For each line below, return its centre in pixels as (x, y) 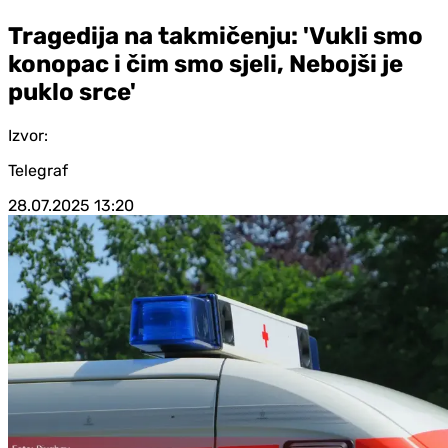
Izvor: (28, 135)
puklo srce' (72, 91)
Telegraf (38, 170)
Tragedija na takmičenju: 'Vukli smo (215, 35)
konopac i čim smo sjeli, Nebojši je (205, 63)
